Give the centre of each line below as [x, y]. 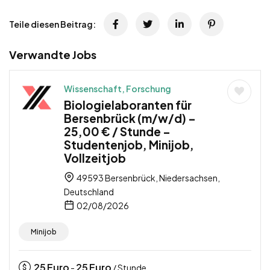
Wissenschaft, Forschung [118, 89]
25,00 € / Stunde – [117, 132]
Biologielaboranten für [128, 105]
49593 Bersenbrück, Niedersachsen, [148, 178]
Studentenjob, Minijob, [129, 145]
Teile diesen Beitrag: [52, 24]
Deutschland [89, 192]
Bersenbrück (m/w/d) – [130, 118]
